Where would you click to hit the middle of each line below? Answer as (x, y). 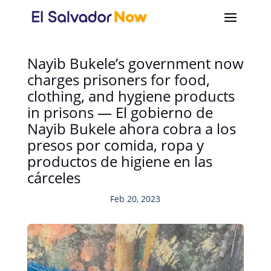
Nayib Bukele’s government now (135, 63)
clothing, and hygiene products (131, 96)
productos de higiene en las (119, 161)
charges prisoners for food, (118, 80)
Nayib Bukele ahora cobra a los (131, 129)
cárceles (54, 178)
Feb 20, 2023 (135, 199)
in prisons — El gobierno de (120, 112)
